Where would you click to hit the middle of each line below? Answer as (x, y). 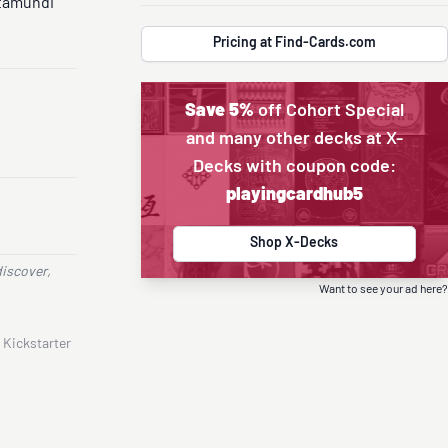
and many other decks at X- (294, 139)
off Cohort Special (328, 111)
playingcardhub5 (294, 195)
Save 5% (219, 111)
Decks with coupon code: (294, 167)
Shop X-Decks (294, 243)
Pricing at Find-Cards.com (294, 43)
